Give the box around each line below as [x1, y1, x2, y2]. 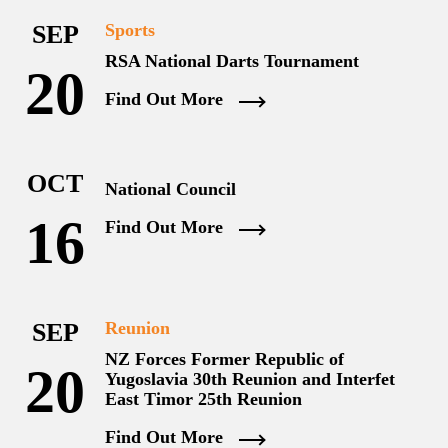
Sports [105, 20, 155, 40]
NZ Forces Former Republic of [105, 349, 344, 369]
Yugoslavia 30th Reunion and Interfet [105, 369, 395, 389]
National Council [105, 179, 236, 199]
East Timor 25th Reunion [105, 389, 302, 409]
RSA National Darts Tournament [105, 51, 359, 71]
